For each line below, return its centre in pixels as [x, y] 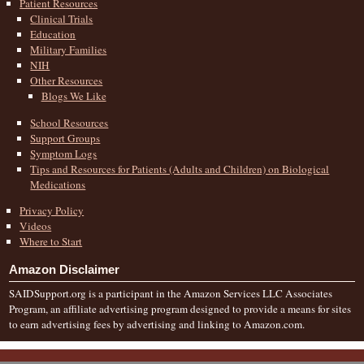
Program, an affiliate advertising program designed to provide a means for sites [180, 309]
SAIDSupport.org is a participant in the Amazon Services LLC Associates [171, 294]
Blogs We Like [74, 96]
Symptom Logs [64, 153]
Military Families [69, 50]
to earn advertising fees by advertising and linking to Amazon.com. [157, 325]
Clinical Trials [62, 19]
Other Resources [67, 81]
